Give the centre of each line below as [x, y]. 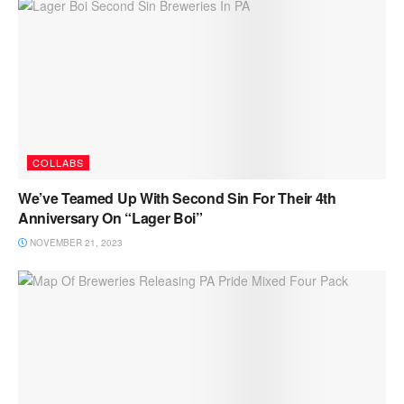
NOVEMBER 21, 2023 [75, 242]
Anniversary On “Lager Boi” [110, 217]
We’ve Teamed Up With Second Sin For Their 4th [177, 197]
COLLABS [58, 162]
